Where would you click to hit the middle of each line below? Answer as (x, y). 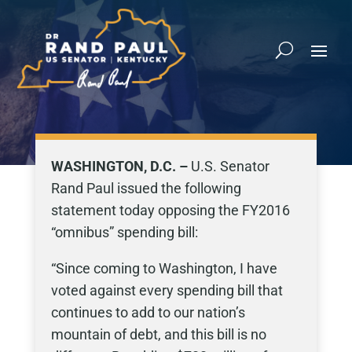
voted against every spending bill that (167, 290)
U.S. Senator (230, 166)
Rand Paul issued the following (146, 188)
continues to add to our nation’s (148, 312)
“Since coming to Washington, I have (164, 268)
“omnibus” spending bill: (124, 232)
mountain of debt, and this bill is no (158, 334)
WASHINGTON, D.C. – (121, 166)
